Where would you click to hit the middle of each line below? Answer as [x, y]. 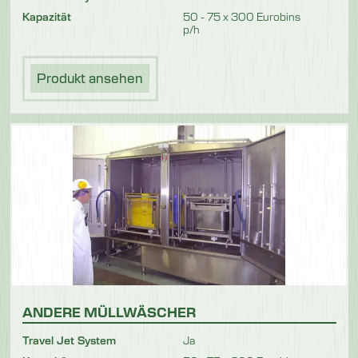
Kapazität [46, 16]
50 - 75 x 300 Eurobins [242, 16]
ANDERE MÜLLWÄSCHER [109, 311]
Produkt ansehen [90, 78]
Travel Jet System [69, 340]
